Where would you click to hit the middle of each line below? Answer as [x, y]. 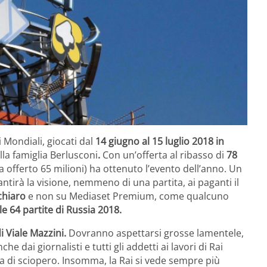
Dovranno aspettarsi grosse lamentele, [155, 233]
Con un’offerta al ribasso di [163, 155]
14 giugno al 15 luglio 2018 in [160, 141]
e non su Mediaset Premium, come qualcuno [127, 196]
